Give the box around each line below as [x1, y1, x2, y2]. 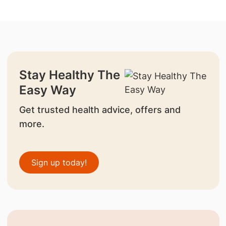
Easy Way [19, 82, 76, 97]
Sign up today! [31, 157, 87, 167]
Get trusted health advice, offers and [19, 104, 181, 115]
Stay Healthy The [19, 67, 120, 82]
